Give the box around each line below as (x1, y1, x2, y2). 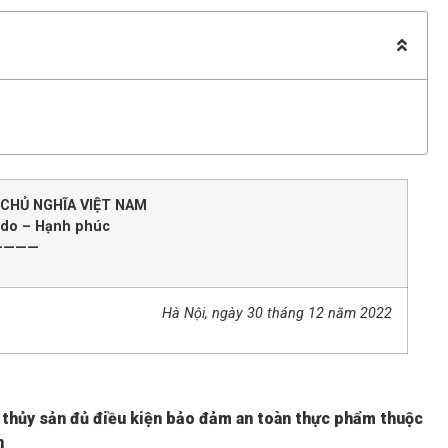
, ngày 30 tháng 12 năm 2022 (205, 304, 392, 322)
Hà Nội (162, 304, 205, 322)
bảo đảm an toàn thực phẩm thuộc (165, 408, 423, 428)
